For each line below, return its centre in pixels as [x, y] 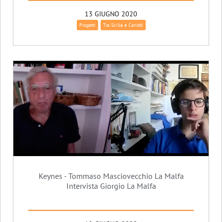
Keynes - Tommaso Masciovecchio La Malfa [111, 176]
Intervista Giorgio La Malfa [111, 186]
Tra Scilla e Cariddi [123, 25]
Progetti [87, 25]
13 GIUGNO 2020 [111, 14]
